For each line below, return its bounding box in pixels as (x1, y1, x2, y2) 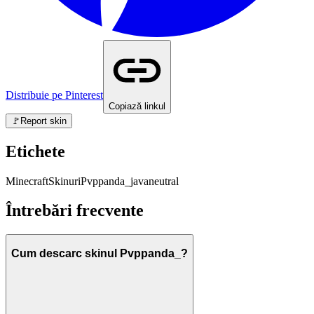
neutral (149, 175, 179, 187)
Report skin (20, 115, 67, 126)
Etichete (6, 142, 65, 161)
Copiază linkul (109, 100, 165, 111)
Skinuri (48, 175, 81, 187)
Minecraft (6, 175, 48, 187)
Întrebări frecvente (6, 201, 144, 220)
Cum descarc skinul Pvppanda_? (11, 247, 188, 259)
